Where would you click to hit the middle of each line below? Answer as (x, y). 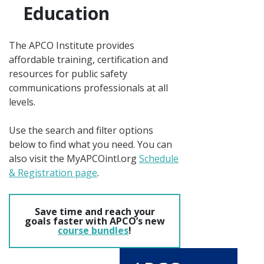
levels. (22, 102)
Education (66, 14)
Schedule (159, 159)
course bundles (93, 231)
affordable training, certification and (88, 60)
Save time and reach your (95, 212)
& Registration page (53, 173)
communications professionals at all (88, 88)
